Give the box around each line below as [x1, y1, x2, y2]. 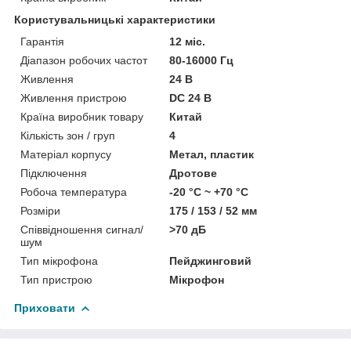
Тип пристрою [20, 273, 92, 286]
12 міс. [169, 34, 206, 48]
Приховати [14, 301, 75, 314]
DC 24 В [169, 91, 212, 104]
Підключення [20, 166, 87, 179]
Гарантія [20, 34, 64, 48]
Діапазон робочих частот [20, 53, 147, 67]
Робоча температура [20, 185, 127, 198]
